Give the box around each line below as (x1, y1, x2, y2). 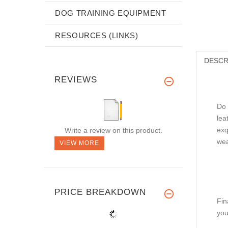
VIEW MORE (60, 139, 99, 147)
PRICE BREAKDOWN (54, 187, 146, 197)
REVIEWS (54, 74, 97, 84)
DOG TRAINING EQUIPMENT (55, 8, 166, 17)
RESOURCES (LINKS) (55, 31, 138, 40)
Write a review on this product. (64, 126, 162, 134)
